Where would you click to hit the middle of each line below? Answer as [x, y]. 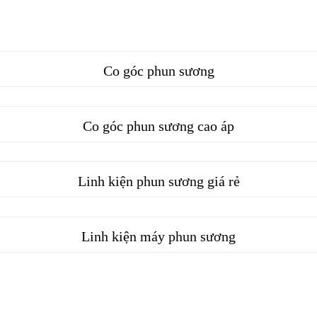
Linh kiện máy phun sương [158, 237]
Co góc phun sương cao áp [158, 126]
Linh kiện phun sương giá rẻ [158, 181]
